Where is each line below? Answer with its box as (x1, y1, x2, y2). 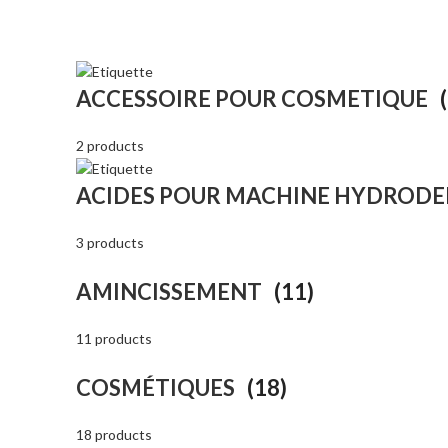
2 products (76, 136, 144, 154)
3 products (76, 234, 144, 252)
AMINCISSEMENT (76, 278, 266, 306)
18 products (76, 426, 152, 444)
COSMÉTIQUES (76, 374, 239, 402)
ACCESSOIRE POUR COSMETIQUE (76, 84, 432, 112)
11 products (76, 330, 152, 348)
